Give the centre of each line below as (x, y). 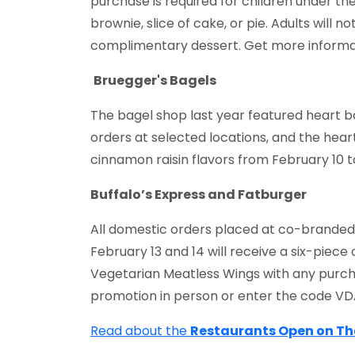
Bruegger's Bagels (155, 80)
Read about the (140, 330)
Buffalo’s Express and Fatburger (198, 194)
